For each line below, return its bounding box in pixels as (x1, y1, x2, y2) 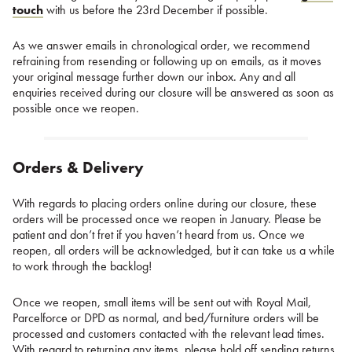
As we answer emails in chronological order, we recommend (13, 37, 310, 54)
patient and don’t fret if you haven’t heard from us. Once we (13, 225, 305, 243)
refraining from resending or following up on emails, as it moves (13, 53, 321, 70)
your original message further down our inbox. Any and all (13, 68, 295, 86)
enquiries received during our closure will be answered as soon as (13, 84, 334, 101)
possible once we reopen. (13, 100, 139, 117)
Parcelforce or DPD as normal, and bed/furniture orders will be (13, 309, 319, 326)
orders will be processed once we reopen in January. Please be (13, 210, 321, 227)
